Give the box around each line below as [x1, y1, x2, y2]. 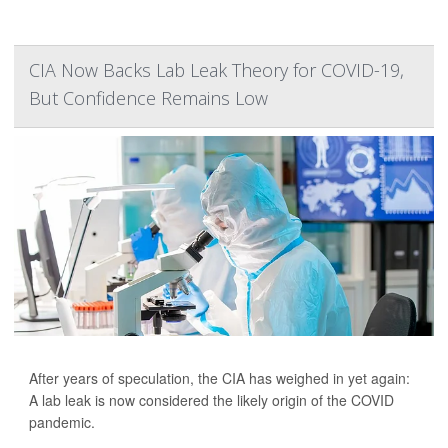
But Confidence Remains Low [29, 86, 268, 110]
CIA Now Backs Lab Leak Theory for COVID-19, [29, 58, 404, 82]
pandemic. [29, 412, 95, 432]
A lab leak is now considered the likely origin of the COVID [29, 390, 394, 410]
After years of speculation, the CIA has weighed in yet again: [29, 368, 410, 388]
